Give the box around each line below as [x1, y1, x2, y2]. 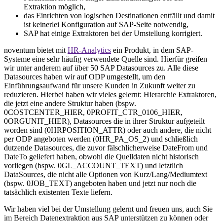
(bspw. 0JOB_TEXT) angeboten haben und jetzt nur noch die [4, 179, 196, 187]
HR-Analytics [68, 45, 111, 54]
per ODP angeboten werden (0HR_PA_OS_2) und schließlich [4, 134, 198, 143]
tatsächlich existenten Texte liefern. [4, 187, 112, 196]
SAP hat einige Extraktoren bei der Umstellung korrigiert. [24, 29, 202, 37]
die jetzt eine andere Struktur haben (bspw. [4, 99, 136, 108]
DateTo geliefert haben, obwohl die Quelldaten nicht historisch [4, 152, 199, 161]
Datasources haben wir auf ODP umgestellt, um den [4, 72, 165, 81]
